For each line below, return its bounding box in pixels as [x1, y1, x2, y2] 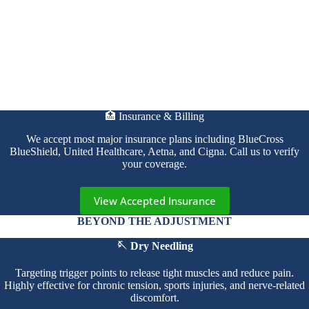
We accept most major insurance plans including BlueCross [26, 133, 283, 146]
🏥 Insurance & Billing [105, 110, 204, 123]
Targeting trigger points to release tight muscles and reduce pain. [15, 266, 294, 279]
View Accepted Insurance [93, 194, 216, 208]
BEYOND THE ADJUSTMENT [77, 215, 232, 228]
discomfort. [130, 291, 179, 303]
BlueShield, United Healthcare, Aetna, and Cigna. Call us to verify [10, 146, 299, 158]
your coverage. [122, 158, 187, 170]
